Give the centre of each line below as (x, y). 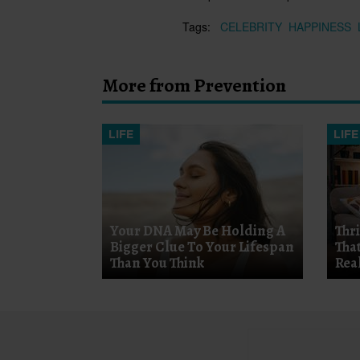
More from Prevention (194, 86)
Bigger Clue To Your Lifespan (202, 247)
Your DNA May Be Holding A (198, 231)
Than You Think (157, 263)
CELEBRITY (251, 27)
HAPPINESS (320, 27)
